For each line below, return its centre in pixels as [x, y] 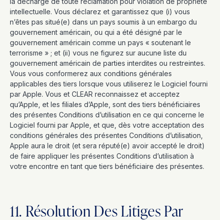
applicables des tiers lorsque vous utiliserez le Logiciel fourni [109, 84]
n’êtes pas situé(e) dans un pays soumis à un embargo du [103, 22]
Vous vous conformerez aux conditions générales [91, 73]
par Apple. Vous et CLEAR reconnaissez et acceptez [95, 94]
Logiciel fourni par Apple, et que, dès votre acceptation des [107, 125]
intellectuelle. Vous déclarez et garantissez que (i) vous [100, 12]
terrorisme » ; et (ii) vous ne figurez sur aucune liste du [98, 53]
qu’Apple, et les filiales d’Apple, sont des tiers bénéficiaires [105, 104]
